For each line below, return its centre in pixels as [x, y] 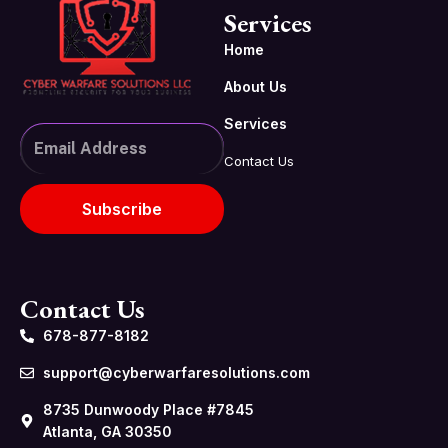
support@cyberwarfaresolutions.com [176, 372]
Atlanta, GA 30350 [107, 431]
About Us [255, 86]
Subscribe [122, 208]
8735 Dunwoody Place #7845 [148, 409]
